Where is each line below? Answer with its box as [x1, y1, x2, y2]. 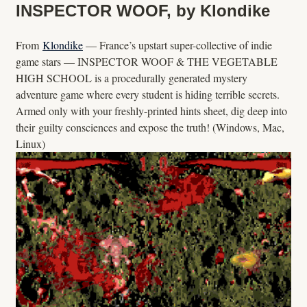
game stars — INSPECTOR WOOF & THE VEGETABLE [16, 54, 278, 69]
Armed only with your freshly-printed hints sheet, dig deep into [16, 103, 287, 119]
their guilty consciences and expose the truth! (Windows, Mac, [16, 120, 284, 135]
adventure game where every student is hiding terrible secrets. [16, 87, 280, 102]
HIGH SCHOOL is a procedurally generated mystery [16, 71, 247, 86]
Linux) [16, 136, 45, 151]
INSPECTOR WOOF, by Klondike [16, 1, 270, 21]
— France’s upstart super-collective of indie [83, 38, 272, 53]
